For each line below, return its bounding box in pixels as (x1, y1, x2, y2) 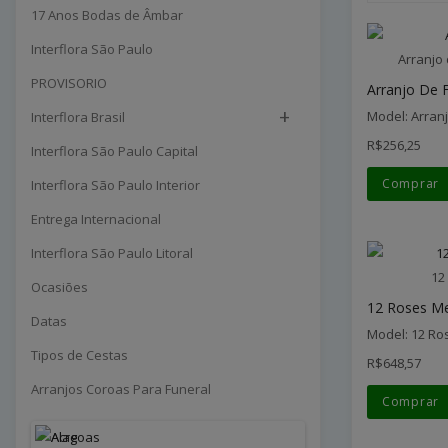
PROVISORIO (31, 73, 107, 92)
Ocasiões (31, 277, 88, 296)
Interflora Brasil (31, 107, 125, 126)
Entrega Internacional (31, 209, 161, 228)
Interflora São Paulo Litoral (31, 243, 193, 262)
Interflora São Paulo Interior (31, 175, 200, 194)
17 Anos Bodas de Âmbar (31, 5, 183, 24)
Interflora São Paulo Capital (31, 141, 198, 160)
